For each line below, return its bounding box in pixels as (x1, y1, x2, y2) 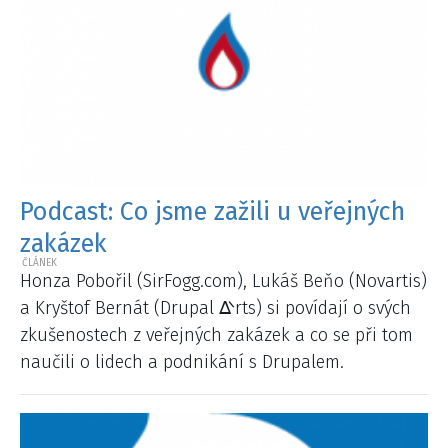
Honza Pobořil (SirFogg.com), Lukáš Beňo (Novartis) (20, 269, 427, 292)
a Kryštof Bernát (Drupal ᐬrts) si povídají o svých (20, 296, 411, 319)
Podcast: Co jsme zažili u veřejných (20, 197, 405, 228)
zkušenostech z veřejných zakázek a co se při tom (20, 323, 413, 346)
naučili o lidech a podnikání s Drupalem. (20, 350, 344, 373)
